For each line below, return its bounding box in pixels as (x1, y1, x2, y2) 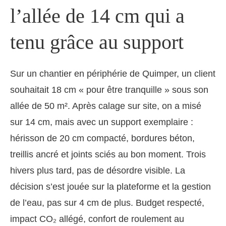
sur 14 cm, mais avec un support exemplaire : (10, 117, 193, 128)
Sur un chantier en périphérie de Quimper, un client (10, 69, 215, 79)
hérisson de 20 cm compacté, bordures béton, (10, 133, 195, 144)
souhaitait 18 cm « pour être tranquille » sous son (10, 85, 208, 95)
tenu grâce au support (10, 31, 184, 54)
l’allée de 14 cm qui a (10, 5, 185, 28)
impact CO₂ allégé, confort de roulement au (10, 214, 184, 224)
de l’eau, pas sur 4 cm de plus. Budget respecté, (10, 198, 204, 208)
